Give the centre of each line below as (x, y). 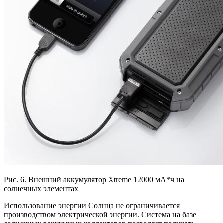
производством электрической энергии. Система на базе (100, 215)
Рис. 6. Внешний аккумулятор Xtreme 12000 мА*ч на (94, 180)
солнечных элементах (41, 189)
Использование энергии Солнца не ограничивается (92, 206)
